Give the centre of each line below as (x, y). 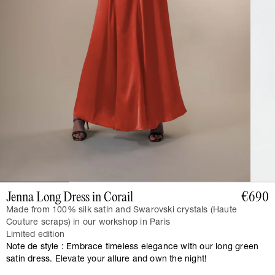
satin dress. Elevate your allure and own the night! (107, 259)
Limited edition (35, 235)
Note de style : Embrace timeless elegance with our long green (133, 247)
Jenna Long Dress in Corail (70, 197)
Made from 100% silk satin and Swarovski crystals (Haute (122, 210)
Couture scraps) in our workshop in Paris (88, 223)
